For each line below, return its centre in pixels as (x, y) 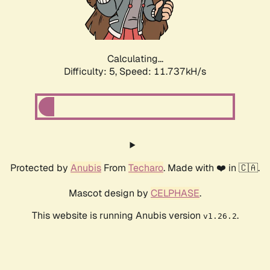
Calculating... (135, 59)
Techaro (146, 168)
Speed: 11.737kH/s (163, 72)
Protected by (40, 168)
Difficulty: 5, (92, 72)
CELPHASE (175, 193)
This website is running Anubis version (117, 216)
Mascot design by (110, 193)
